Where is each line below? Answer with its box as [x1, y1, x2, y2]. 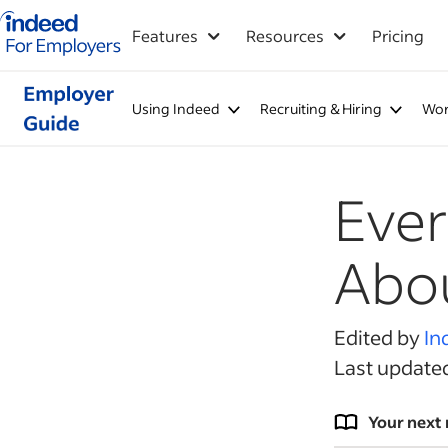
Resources [246, 25, 324, 46]
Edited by [334, 324, 424, 350]
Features [132, 25, 198, 46]
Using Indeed [131, 99, 220, 118]
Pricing [372, 25, 424, 46]
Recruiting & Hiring [259, 99, 382, 118]
